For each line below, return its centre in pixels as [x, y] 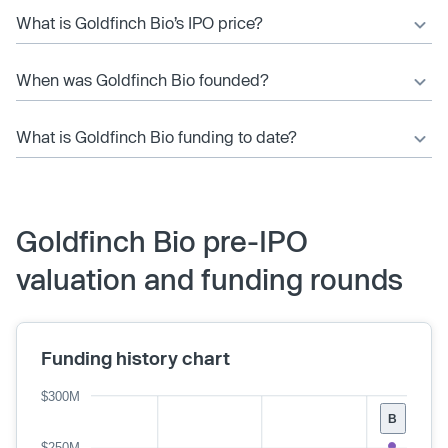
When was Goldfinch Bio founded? [142, 79]
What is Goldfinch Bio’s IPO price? [139, 22]
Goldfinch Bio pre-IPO [162, 241]
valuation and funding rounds [209, 279]
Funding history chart [135, 358]
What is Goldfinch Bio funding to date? [156, 136]
